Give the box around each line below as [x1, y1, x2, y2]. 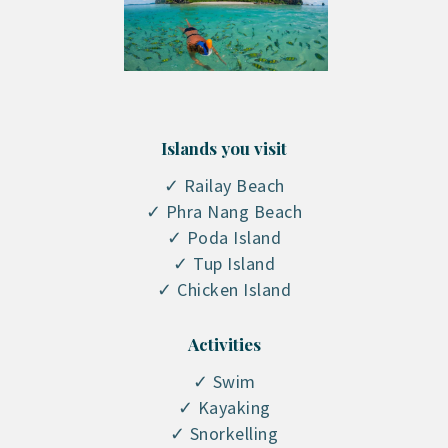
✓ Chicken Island [157, 278, 291, 302]
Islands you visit [161, 137, 287, 160]
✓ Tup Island [173, 252, 275, 276]
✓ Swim [192, 369, 256, 393]
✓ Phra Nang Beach [145, 200, 303, 224]
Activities [187, 332, 261, 355]
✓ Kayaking [177, 395, 271, 419]
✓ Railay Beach [163, 174, 285, 198]
